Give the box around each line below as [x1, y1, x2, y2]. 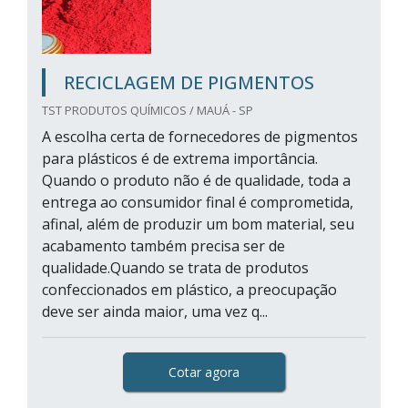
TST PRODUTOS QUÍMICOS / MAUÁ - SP [42, 102, 253, 118]
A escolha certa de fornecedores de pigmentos [42, 127, 358, 147]
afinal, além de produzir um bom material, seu [42, 214, 354, 234]
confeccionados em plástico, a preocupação [42, 280, 337, 300]
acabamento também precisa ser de [42, 236, 285, 256]
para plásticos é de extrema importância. [42, 148, 318, 168]
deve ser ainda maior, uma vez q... [42, 301, 268, 321]
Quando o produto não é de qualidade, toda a [42, 170, 351, 190]
